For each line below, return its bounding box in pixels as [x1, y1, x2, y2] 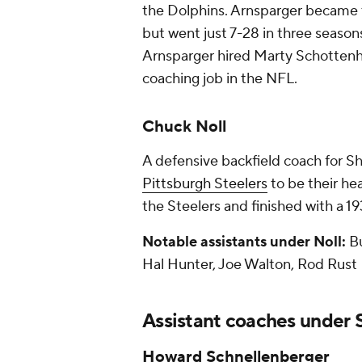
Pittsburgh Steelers [142, 175, 267, 193]
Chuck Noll [142, 116, 226, 137]
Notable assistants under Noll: [142, 233, 346, 251]
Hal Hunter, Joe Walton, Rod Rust [142, 255, 357, 274]
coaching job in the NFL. [142, 69, 304, 88]
